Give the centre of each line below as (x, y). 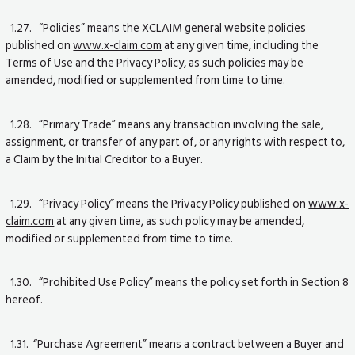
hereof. (25, 300)
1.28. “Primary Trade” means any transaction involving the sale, (165, 124)
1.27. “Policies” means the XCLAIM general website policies (156, 28)
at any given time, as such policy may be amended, (179, 221)
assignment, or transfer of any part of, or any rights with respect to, (176, 141)
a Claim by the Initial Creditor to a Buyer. (105, 159)
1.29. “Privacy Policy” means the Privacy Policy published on (157, 203)
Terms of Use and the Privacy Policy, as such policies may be (155, 63)
